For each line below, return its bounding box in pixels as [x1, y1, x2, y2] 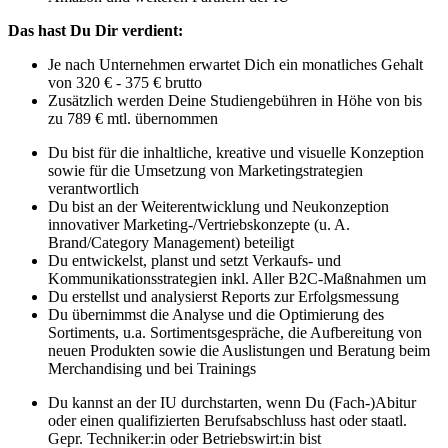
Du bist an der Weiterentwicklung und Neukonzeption [48, 198, 389, 216]
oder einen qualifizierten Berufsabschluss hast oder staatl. [48, 412, 407, 430]
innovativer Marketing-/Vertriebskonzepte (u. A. [48, 216, 350, 234]
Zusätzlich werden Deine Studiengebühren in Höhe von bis [48, 92, 422, 110]
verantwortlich [48, 180, 139, 198]
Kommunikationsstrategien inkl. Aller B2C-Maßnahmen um [48, 270, 426, 288]
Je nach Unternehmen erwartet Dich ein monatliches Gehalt [48, 56, 423, 74]
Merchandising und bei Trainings [48, 360, 256, 378]
